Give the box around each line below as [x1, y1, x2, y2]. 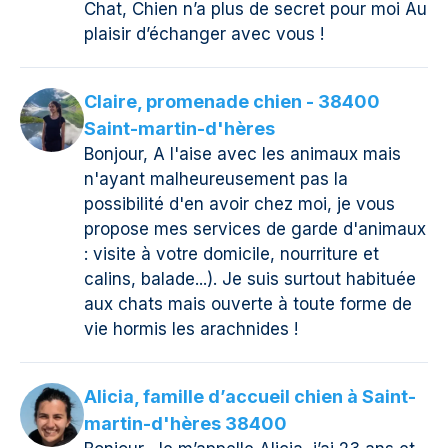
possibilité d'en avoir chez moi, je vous [84, 194, 395, 215]
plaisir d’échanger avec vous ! [84, 24, 324, 45]
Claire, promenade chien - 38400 [84, 91, 380, 113]
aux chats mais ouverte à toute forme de [84, 294, 412, 315]
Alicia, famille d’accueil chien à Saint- [84, 386, 416, 408]
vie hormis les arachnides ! [84, 319, 298, 340]
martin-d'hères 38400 [84, 413, 287, 435]
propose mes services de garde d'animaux [84, 219, 426, 240]
